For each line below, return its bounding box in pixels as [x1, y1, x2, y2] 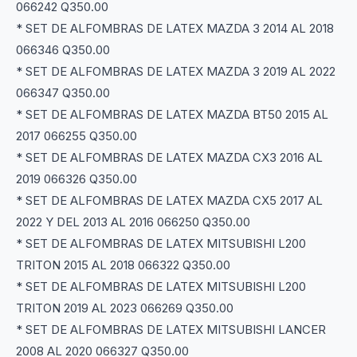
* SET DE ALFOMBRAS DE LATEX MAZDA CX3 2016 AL [16, 150, 323, 166]
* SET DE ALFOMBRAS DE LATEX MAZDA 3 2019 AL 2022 [16, 64, 335, 80]
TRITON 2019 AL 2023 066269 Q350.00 [16, 300, 233, 316]
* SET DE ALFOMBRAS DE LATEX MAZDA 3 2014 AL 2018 [16, 21, 334, 37]
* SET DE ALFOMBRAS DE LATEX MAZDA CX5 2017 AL [16, 193, 323, 209]
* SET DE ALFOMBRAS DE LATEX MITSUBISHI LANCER [16, 322, 326, 338]
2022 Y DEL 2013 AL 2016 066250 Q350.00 [16, 214, 250, 230]
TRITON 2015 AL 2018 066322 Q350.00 [16, 257, 230, 273]
